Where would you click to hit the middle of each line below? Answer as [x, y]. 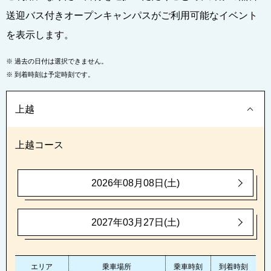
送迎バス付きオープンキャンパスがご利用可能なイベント [132, 16]
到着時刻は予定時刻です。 [54, 75]
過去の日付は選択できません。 [61, 61]
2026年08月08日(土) [135, 183]
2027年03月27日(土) [135, 223]
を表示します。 [40, 35]
